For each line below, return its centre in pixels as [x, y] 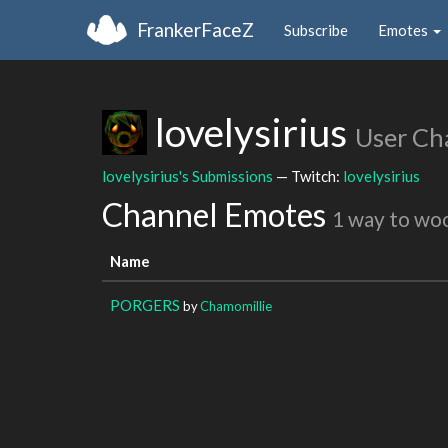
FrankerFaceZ [195, 29]
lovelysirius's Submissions [187, 175]
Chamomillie [236, 305]
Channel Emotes [217, 214]
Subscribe [316, 29]
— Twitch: [308, 175]
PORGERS [145, 304]
